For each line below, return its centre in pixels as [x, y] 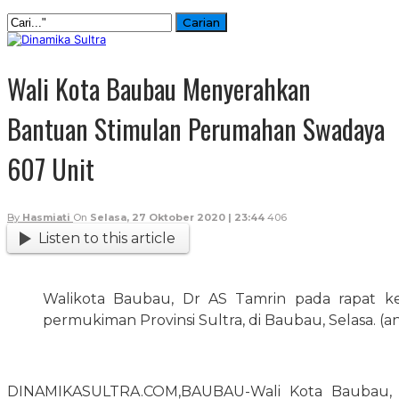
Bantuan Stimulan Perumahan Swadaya [196, 128]
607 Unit [51, 168]
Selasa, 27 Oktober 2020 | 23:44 [177, 217]
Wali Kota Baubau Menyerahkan [159, 88]
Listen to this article [107, 238]
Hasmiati [46, 217]
